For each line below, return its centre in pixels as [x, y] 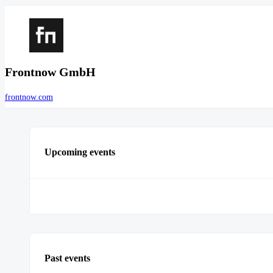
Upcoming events [80, 152]
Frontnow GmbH [50, 72]
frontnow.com [29, 97]
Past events [67, 258]
